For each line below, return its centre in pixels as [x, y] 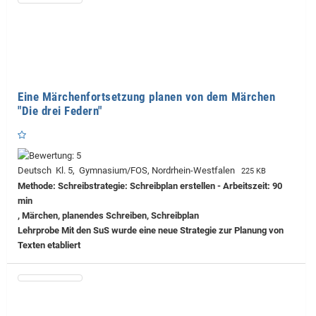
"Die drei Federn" [60, 110]
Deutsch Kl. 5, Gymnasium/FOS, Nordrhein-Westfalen [128, 170]
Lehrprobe [38, 230]
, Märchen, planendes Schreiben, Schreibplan [108, 215]
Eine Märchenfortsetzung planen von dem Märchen [146, 96]
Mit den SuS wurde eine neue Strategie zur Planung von [171, 230]
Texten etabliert [49, 245]
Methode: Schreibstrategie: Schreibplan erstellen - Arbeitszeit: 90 [150, 186]
